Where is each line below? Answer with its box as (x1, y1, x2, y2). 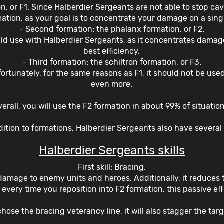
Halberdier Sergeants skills (38, 143, 185, 157)
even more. (91, 79, 133, 89)
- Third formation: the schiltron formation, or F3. (22, 57, 201, 67)
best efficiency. (83, 46, 140, 56)
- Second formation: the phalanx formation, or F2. (19, 24, 204, 34)
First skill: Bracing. (77, 162, 146, 172)
